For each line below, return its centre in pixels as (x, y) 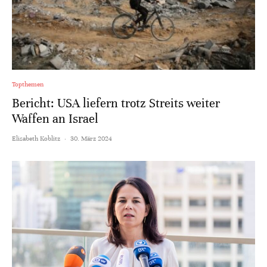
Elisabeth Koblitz (36, 138)
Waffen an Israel (55, 119)
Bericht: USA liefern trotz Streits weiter (116, 103)
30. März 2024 (91, 138)
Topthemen (28, 84)
